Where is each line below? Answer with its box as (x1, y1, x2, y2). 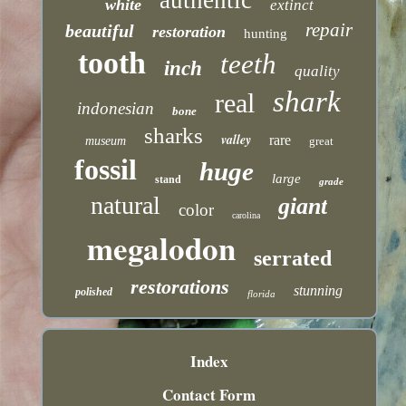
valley (220, 130, 251, 149)
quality (295, 62, 341, 80)
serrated (253, 246, 332, 270)
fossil (74, 152, 138, 186)
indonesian (77, 98, 155, 118)
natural (91, 190, 161, 219)
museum (84, 133, 126, 148)
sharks (143, 122, 203, 148)
